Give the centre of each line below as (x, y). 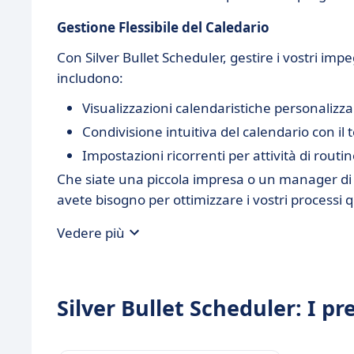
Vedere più (91, 232)
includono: (90, 78)
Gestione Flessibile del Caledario (163, 27)
